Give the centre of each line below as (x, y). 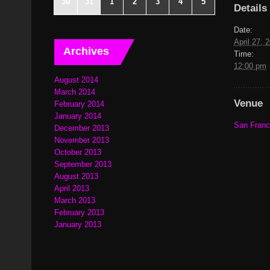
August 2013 (76, 176)
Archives (86, 51)
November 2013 (82, 140)
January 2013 (78, 224)
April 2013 (72, 188)
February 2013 (79, 212)
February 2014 (79, 104)
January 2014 (78, 116)
